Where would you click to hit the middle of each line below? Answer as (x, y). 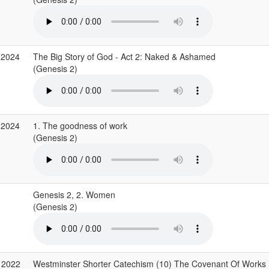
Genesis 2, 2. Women (74, 195)
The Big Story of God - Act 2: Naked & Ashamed (124, 56)
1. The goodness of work (80, 125)
